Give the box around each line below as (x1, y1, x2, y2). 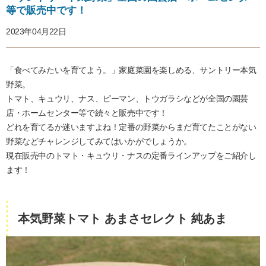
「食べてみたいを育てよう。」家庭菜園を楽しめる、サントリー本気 (6, 65, 256, 75)
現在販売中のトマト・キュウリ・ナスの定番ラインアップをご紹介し (6, 151, 256, 161)
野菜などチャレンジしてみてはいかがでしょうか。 (6, 137, 192, 147)
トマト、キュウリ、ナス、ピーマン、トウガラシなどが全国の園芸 (6, 94, 249, 104)
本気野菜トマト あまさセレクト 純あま (18, 212, 227, 226)
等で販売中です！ (6, 5, 87, 17)
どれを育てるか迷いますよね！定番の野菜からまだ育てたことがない (6, 122, 256, 132)
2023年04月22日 (6, 27, 66, 37)
